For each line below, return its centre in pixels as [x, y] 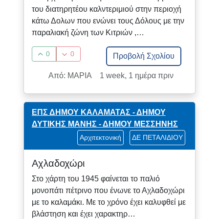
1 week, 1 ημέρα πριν [137, 75]
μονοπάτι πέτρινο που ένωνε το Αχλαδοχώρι [108, 191]
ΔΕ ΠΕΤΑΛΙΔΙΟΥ [158, 138]
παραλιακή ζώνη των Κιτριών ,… [88, 32]
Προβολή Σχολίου [144, 56]
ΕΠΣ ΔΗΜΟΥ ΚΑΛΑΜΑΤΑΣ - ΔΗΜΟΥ [99, 112]
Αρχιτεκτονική [101, 138]
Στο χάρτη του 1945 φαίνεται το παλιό [96, 179]
